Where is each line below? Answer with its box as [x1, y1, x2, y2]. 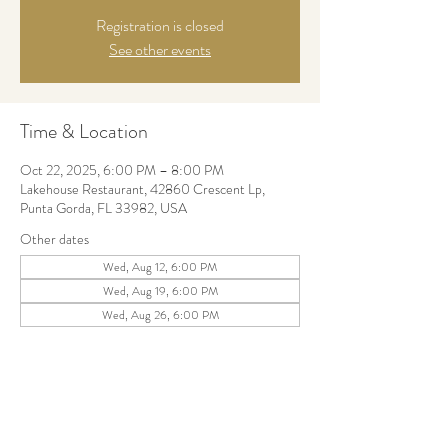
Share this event [20, 413, 144, 442]
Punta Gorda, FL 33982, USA [20, 198, 187, 218]
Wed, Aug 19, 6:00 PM [102, 282, 218, 300]
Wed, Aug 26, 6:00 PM [101, 306, 219, 324]
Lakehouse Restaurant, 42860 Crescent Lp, [20, 179, 265, 199]
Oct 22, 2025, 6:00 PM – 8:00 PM [20, 160, 224, 180]
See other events [109, 38, 211, 61]
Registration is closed [96, 14, 224, 37]
